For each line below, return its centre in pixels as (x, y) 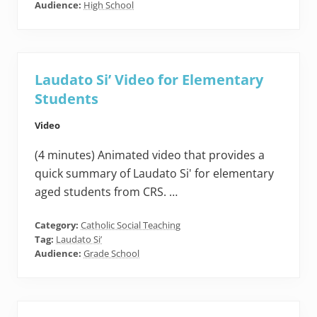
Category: (58, 225)
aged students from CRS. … (106, 192)
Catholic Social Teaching (131, 225)
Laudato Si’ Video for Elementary (149, 80)
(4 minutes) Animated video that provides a (150, 155)
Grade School (111, 254)
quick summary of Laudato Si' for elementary (154, 174)
